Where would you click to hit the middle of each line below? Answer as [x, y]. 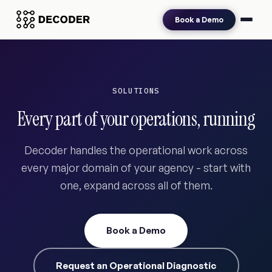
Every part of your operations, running [136, 119]
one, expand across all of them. [136, 185]
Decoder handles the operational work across [136, 150]
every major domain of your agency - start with [136, 168]
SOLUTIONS [136, 90]
